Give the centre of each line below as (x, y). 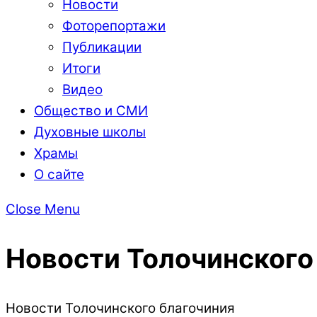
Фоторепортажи (114, 26)
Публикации (102, 47)
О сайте (59, 175)
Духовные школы (90, 132)
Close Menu (43, 209)
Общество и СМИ (91, 111)
